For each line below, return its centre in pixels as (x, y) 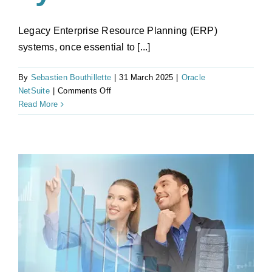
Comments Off (85, 91)
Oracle (193, 78)
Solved (123, 171)
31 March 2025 (146, 78)
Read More (38, 104)
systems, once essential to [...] (84, 47)
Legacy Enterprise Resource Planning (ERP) (118, 31)
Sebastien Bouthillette (71, 78)
